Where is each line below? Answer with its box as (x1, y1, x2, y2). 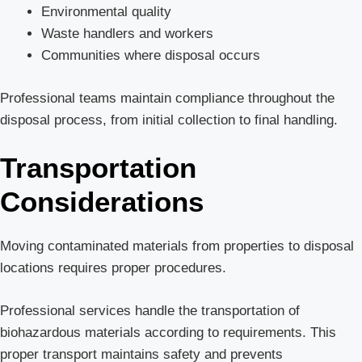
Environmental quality (41, 4, 171, 20)
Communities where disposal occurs (41, 48, 260, 64)
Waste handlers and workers (41, 26, 213, 42)
